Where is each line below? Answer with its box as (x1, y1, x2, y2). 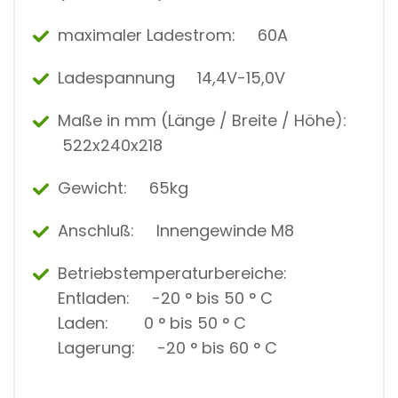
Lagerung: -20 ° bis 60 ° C (58, 336, 277, 359)
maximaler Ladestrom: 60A (58, 23, 288, 46)
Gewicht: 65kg (58, 176, 188, 199)
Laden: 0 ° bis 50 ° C (58, 311, 246, 334)
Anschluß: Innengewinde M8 (58, 219, 294, 242)
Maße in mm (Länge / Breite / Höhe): (58, 108, 360, 131)
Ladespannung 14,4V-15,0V (58, 66, 285, 89)
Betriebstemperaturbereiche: (58, 261, 287, 284)
